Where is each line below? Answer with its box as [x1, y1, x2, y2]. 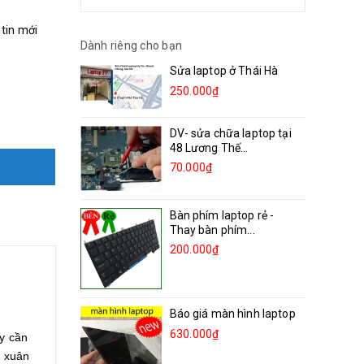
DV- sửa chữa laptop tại [169, 127, 292, 141]
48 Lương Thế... [169, 141, 249, 155]
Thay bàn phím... [169, 223, 255, 236]
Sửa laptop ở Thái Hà [169, 64, 279, 77]
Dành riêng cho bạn [80, 39, 182, 52]
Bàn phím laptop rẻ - [169, 208, 275, 222]
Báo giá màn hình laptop [169, 306, 296, 320]
